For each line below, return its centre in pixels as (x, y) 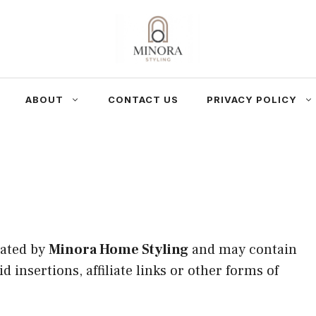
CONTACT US (143, 99)
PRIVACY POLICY (252, 99)
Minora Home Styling (119, 249)
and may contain (243, 249)
